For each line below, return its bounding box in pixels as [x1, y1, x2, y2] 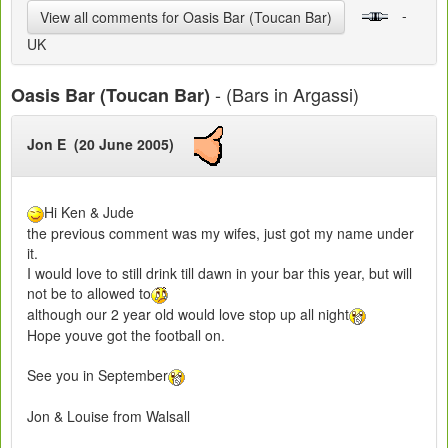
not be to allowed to [27, 283, 151, 304]
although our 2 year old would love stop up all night [27, 304, 349, 325]
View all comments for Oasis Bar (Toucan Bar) [40, 7, 332, 28]
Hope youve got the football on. [27, 324, 225, 345]
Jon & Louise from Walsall [27, 405, 190, 426]
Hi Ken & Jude [44, 202, 134, 223]
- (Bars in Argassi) [210, 81, 359, 108]
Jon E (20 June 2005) [27, 134, 194, 155]
